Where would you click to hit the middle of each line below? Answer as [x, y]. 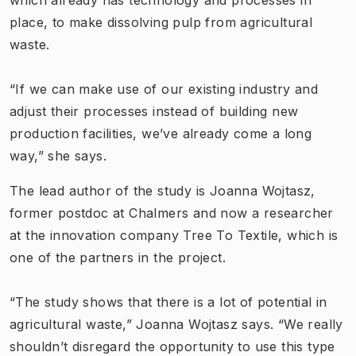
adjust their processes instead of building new [154, 111]
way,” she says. [58, 155]
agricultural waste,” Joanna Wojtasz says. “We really [176, 324]
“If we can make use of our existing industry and [164, 89]
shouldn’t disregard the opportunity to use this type [172, 346]
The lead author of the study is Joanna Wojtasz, [163, 190]
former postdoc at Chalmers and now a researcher [172, 213]
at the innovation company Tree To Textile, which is [174, 235]
